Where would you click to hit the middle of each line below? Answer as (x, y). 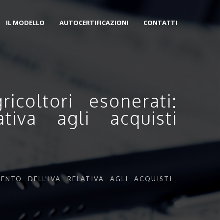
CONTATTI (160, 23)
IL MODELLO (25, 23)
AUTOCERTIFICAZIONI (94, 23)
